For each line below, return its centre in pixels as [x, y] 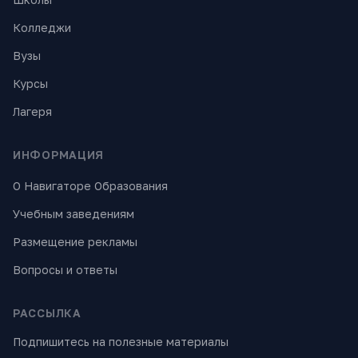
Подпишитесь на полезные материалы [121, 342]
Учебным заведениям [74, 214]
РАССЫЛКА [47, 313]
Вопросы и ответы [65, 270]
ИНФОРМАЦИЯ [58, 155]
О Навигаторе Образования [90, 186]
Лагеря [32, 111]
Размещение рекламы [75, 242]
